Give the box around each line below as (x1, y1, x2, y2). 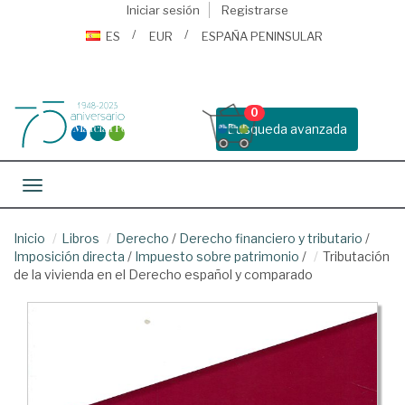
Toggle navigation (32, 179, 140, 194)
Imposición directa (14, 249, 125, 264)
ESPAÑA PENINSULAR (202, 29, 323, 43)
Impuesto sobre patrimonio (135, 249, 299, 264)
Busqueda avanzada (227, 121, 347, 137)
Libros (61, 231, 99, 246)
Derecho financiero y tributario (179, 231, 363, 246)
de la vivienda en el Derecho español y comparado (14, 267, 313, 282)
